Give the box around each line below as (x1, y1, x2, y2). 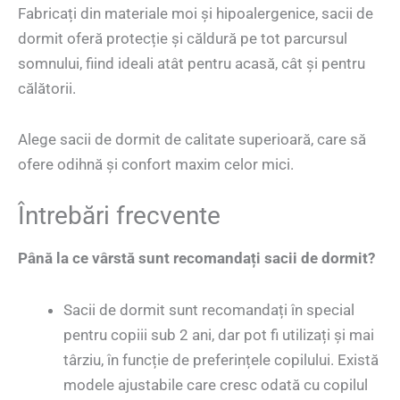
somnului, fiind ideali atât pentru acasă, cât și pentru (18, 54, 365, 72)
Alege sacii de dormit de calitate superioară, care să (18, 130, 366, 149)
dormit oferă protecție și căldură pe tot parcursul (18, 29, 347, 47)
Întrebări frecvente (18, 201, 221, 231)
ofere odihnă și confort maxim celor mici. (18, 155, 294, 174)
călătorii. (18, 79, 76, 97)
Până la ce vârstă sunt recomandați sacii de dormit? (18, 249, 375, 268)
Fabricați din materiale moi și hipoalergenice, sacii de (18, 4, 373, 22)
